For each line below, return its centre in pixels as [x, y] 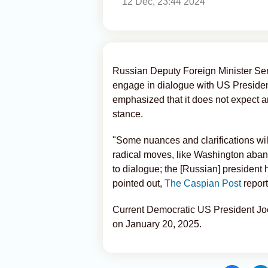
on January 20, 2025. [157, 224]
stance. [128, 114]
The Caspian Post [203, 183]
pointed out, [138, 183]
